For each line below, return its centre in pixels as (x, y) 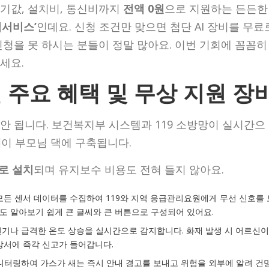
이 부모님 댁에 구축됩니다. (66, 142)
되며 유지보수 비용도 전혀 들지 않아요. (129, 169)
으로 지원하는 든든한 (216, 8)
